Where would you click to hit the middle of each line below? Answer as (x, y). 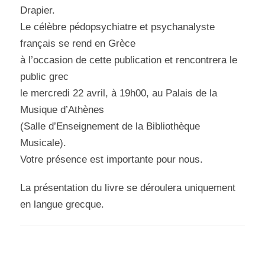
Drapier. (38, 10)
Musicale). (43, 143)
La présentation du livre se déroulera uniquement (128, 188)
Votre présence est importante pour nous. (112, 159)
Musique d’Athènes (62, 109)
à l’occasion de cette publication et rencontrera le (129, 60)
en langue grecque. (62, 204)
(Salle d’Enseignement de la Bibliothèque (110, 126)
